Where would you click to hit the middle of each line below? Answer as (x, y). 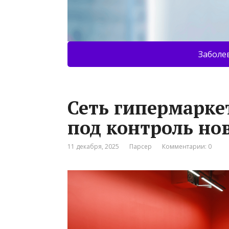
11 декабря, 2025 (93, 147)
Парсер (141, 147)
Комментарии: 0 (187, 147)
